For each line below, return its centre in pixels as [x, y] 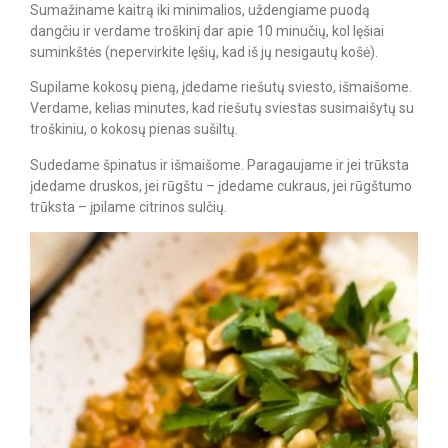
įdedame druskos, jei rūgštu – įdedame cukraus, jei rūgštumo [221, 185]
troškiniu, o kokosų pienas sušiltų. [134, 129]
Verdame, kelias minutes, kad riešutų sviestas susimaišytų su [222, 108]
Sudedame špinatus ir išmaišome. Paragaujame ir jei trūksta [219, 164]
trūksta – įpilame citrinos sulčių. [128, 206]
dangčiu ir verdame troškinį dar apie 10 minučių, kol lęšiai [207, 30]
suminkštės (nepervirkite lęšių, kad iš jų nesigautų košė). [204, 51]
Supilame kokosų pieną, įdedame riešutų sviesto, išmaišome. [221, 87]
